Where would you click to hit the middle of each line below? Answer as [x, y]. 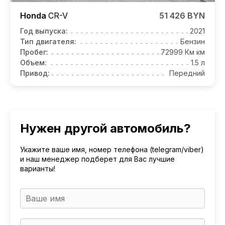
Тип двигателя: [48, 41]
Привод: [35, 73]
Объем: [33, 62]
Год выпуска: [44, 31]
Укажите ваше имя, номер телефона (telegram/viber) [112, 149]
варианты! [38, 168]
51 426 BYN [182, 15]
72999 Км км [183, 52]
